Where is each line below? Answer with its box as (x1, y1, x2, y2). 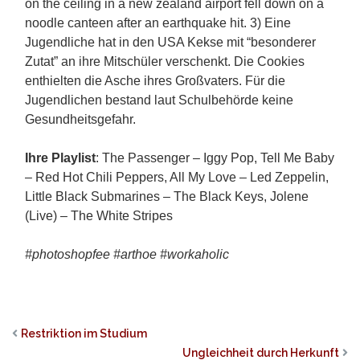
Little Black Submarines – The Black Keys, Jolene (25, 190, 309, 203)
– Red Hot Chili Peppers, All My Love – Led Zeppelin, (25, 170, 329, 184)
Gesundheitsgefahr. (25, 112, 136, 126)
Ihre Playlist (25, 151, 96, 165)
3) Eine (250, 16, 291, 30)
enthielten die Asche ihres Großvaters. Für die (25, 74, 285, 88)
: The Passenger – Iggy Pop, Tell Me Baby (96, 151, 334, 165)
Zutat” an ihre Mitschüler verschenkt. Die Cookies (25, 55, 305, 68)
